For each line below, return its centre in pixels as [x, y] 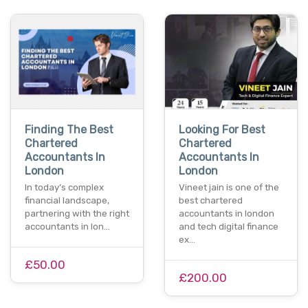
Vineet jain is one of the [229, 188]
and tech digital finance [229, 227]
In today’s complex [64, 188]
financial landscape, [67, 201]
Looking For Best [222, 130]
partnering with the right [77, 214]
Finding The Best [69, 130]
